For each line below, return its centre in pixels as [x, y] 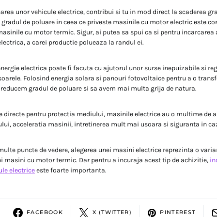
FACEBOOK [45, 212]
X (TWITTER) [112, 212]
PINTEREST [178, 212]
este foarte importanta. [71, 170]
